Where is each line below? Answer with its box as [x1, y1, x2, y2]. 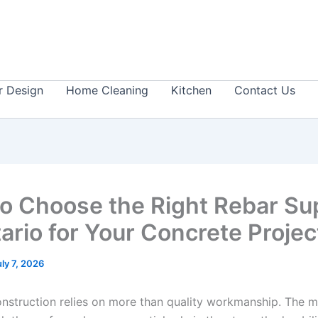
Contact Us [234, 83, 295, 97]
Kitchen [171, 83, 212, 97]
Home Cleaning [66, 83, 148, 97]
